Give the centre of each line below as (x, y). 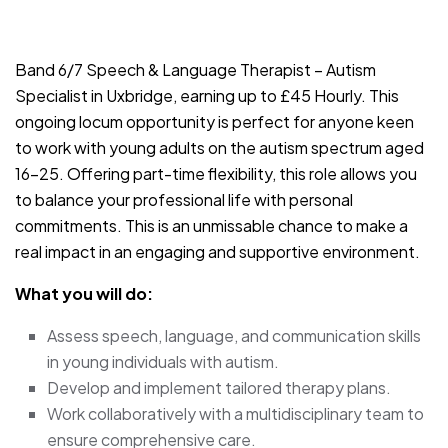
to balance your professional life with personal (184, 199)
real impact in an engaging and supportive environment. (217, 251)
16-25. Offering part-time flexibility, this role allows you (216, 173)
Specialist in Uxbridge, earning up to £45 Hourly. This (207, 95)
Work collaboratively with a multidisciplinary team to (235, 413)
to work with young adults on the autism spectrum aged (219, 147)
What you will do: (84, 293)
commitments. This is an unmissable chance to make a (211, 225)
